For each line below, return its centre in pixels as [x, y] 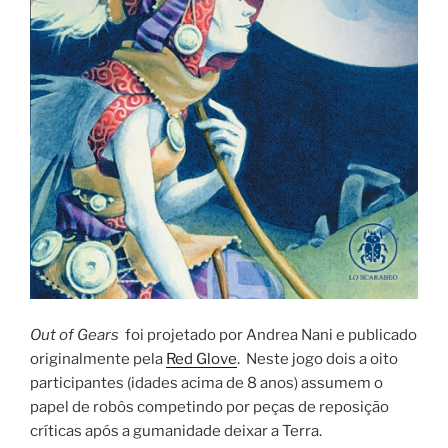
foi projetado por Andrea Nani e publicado [268, 334]
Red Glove [201, 358]
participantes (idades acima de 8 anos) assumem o [206, 382]
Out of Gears [74, 334]
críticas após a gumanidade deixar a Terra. [176, 430]
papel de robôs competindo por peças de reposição [209, 406]
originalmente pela [98, 358]
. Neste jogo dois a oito [317, 358]
